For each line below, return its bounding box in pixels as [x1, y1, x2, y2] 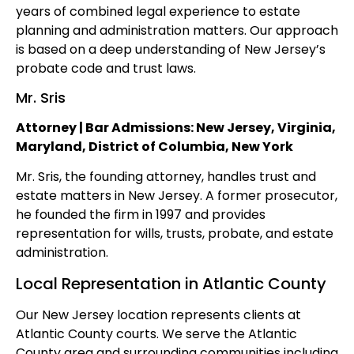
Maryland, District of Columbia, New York [16, 137, 293, 156]
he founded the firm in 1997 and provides [16, 205, 265, 224]
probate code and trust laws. [16, 58, 196, 77]
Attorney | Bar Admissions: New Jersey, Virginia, [16, 118, 336, 137]
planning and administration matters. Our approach [16, 21, 338, 40]
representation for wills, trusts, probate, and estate [16, 224, 333, 243]
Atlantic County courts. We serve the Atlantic [16, 324, 297, 343]
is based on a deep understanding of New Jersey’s [16, 40, 326, 58]
